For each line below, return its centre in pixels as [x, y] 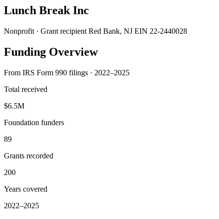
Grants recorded [29, 155]
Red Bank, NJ [110, 31]
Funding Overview [51, 52]
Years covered [26, 189]
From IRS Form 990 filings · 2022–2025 [67, 72]
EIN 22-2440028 [161, 31]
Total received [26, 89]
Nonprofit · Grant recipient [45, 31]
